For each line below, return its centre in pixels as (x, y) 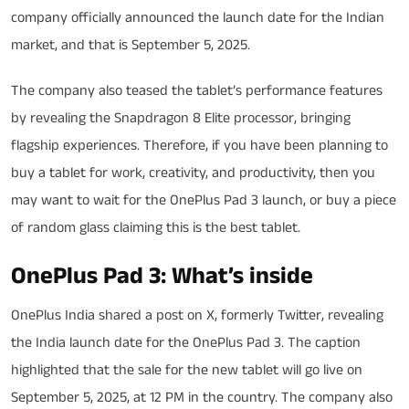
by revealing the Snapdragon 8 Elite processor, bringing (181, 118)
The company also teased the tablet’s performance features (197, 91)
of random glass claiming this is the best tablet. (156, 228)
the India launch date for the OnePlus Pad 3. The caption (186, 343)
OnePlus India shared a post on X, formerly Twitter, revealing (197, 315)
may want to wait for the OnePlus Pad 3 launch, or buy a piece (204, 200)
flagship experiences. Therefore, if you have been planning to (199, 146)
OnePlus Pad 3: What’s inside (162, 276)
